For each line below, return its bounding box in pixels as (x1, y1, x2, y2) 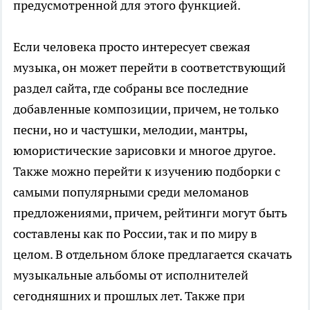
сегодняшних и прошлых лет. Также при (13, 288, 245, 304)
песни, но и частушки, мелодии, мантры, (13, 122, 247, 138)
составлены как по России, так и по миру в (13, 226, 257, 242)
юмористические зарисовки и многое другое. (13, 143, 275, 159)
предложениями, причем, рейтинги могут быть (13, 205, 287, 221)
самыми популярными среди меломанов (13, 184, 249, 201)
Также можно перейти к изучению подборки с (13, 163, 280, 180)
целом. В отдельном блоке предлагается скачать (13, 246, 292, 263)
